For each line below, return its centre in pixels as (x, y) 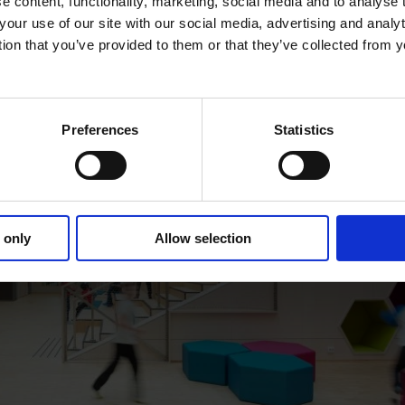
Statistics (304, 129)
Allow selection (202, 238)
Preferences (100, 129)
